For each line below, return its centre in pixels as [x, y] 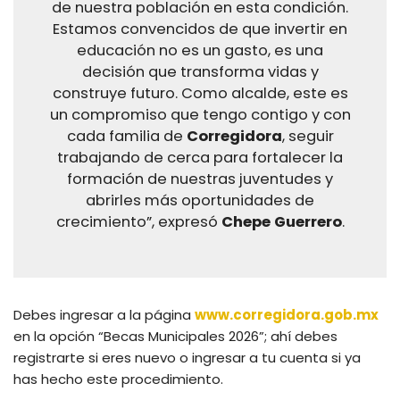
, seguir [308, 137]
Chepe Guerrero [281, 222]
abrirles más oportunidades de [200, 201]
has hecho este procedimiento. [118, 379]
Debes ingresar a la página [104, 315]
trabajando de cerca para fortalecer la [200, 158]
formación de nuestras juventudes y [200, 179]
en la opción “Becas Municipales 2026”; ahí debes [175, 337]
